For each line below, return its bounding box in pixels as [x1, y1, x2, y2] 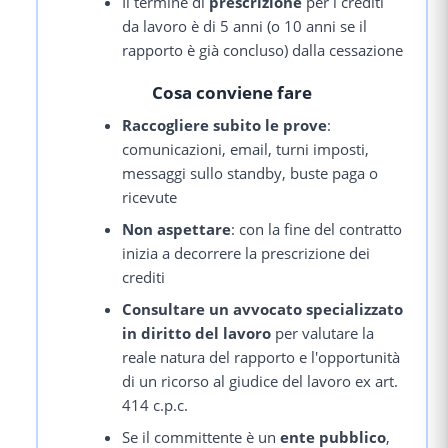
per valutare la [271, 323, 375, 344]
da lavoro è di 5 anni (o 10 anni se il [122, 15, 368, 36]
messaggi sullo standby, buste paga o [122, 163, 379, 184]
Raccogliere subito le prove [122, 115, 328, 136]
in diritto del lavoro [122, 323, 272, 344]
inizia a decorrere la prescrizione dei [122, 243, 371, 264]
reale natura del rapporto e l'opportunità [122, 347, 401, 368]
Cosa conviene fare [152, 80, 312, 104]
